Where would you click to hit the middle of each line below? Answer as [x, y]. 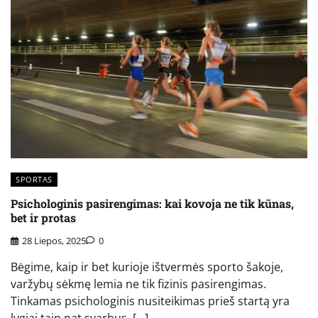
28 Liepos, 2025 [54, 240]
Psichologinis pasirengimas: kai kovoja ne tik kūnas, [152, 203]
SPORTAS [34, 180]
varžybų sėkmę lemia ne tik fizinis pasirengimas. [138, 284]
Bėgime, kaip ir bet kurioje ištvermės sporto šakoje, [147, 267]
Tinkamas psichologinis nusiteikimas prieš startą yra [150, 301]
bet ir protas [43, 217]
